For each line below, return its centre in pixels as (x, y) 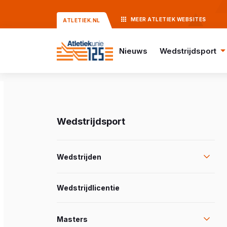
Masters (72, 219)
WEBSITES (191, 19)
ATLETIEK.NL (82, 20)
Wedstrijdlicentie (88, 188)
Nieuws (133, 51)
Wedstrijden (79, 157)
